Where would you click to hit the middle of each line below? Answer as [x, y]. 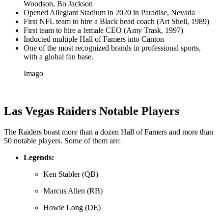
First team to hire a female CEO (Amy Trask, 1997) [103, 30]
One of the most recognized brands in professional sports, [112, 48]
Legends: [39, 157]
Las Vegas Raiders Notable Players [92, 111]
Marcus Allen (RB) [73, 191]
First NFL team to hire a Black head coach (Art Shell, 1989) [116, 22]
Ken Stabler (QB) [71, 174]
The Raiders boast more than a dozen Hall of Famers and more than [109, 132]
